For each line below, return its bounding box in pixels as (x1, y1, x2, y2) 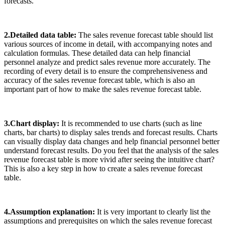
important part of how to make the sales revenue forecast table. (4, 84, 201, 93)
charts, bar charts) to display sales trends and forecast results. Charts (4, 128, 217, 137)
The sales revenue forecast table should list (78, 30, 213, 39)
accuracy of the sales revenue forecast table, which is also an (4, 75, 195, 84)
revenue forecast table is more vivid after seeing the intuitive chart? (4, 155, 214, 164)
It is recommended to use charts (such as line (61, 119, 202, 128)
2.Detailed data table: (4, 30, 78, 39)
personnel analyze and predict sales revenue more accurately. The (4, 57, 210, 66)
